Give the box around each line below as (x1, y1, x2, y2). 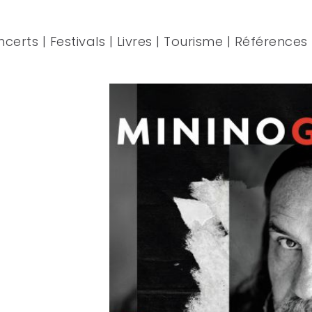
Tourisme (164, 33, 223, 50)
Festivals (49, 33, 105, 50)
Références (234, 33, 308, 50)
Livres (116, 33, 153, 50)
